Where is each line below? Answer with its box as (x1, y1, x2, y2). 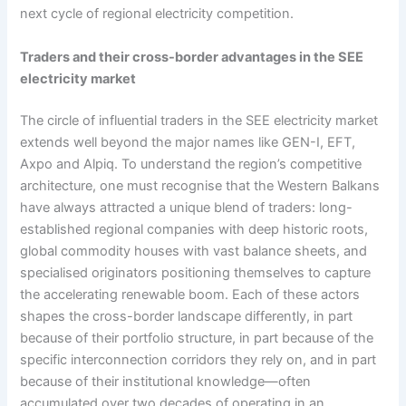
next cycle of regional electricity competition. (20, 5, 295, 23)
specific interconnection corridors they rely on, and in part (20, 351, 377, 368)
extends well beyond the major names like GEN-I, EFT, (20, 133, 356, 150)
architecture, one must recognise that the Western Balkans (20, 177, 381, 194)
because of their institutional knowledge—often (20, 372, 312, 390)
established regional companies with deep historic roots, (20, 220, 369, 237)
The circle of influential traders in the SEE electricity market (20, 111, 379, 129)
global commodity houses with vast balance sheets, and (20, 242, 368, 259)
